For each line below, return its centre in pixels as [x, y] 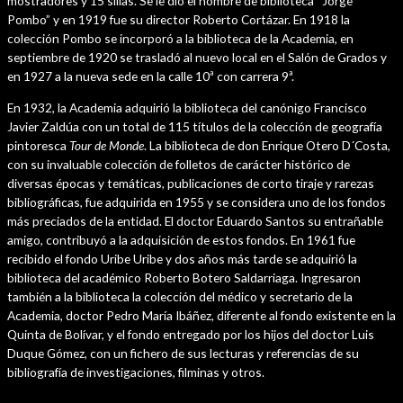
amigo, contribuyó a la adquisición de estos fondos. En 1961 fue [181, 239]
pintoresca [38, 145]
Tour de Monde [107, 145]
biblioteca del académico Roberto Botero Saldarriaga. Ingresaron [184, 277]
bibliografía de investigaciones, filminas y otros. [136, 372]
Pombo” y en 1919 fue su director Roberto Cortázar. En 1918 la [179, 20]
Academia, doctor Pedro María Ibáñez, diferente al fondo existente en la [201, 315]
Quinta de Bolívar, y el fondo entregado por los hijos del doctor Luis [191, 334]
